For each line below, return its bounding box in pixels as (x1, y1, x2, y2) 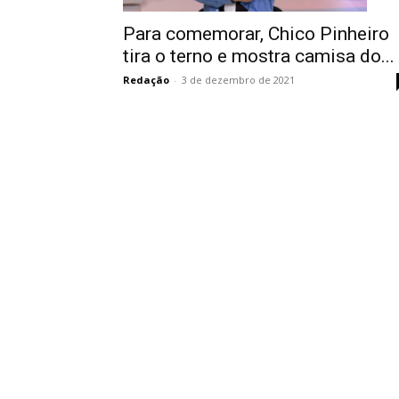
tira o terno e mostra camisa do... (123, 45, 395, 67)
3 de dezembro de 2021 (182, 72, 295, 86)
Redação (123, 72, 169, 86)
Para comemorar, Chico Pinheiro (123, 22, 389, 45)
